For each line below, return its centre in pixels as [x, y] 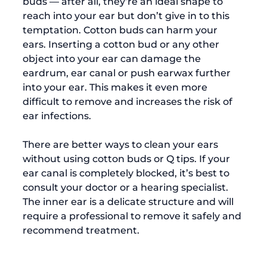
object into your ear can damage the [113, 58]
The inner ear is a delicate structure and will [129, 201]
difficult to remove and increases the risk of [129, 101]
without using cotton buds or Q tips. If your [128, 159]
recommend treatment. [82, 230]
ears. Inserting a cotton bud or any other [122, 44]
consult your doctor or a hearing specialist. [127, 187]
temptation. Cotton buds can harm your [121, 30]
